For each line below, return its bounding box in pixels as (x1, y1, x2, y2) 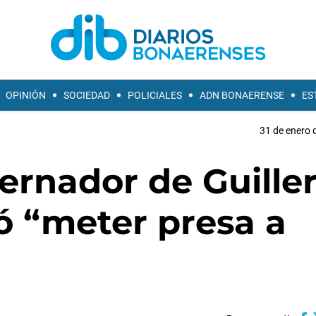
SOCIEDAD (63, 90, 110, 101)
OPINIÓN (6, 90, 46, 101)
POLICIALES (128, 90, 182, 101)
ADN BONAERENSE (200, 90, 284, 101)
